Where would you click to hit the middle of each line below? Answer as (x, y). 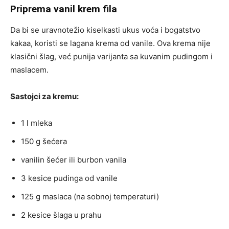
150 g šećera (44, 141)
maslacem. (29, 70)
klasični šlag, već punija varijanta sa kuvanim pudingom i (111, 56)
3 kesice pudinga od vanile (69, 178)
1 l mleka (37, 123)
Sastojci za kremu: (44, 96)
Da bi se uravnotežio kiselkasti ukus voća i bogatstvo (105, 30)
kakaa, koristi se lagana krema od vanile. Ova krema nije (110, 43)
